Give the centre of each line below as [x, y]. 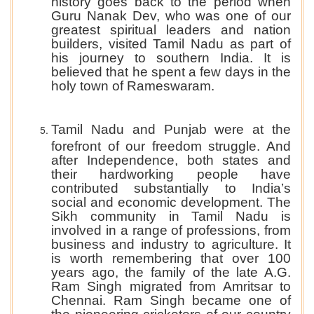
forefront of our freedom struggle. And [171, 146]
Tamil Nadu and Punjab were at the [171, 129]
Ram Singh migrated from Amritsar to [171, 286]
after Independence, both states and [171, 160]
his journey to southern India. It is [171, 57]
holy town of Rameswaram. [133, 86]
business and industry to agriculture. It [171, 244]
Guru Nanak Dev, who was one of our [171, 15]
